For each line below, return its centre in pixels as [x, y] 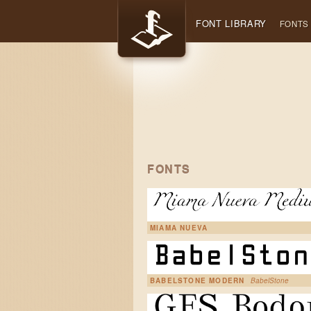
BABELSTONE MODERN [197, 280]
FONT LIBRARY [231, 23]
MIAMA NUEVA [179, 228]
